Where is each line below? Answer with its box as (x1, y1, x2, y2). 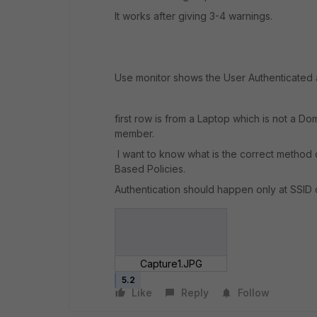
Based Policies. (115, 163, 185, 175)
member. (115, 127, 154, 139)
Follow (238, 287, 270, 299)
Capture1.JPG (139, 258, 202, 270)
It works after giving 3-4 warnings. (115, 10, 272, 22)
